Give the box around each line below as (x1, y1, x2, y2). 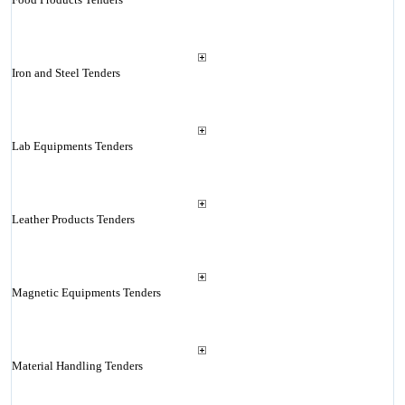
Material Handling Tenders (11, 359, 143, 372)
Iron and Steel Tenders (11, 66, 120, 80)
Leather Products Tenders (11, 212, 135, 226)
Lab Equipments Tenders (11, 139, 133, 153)
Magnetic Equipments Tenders (11, 286, 161, 299)
